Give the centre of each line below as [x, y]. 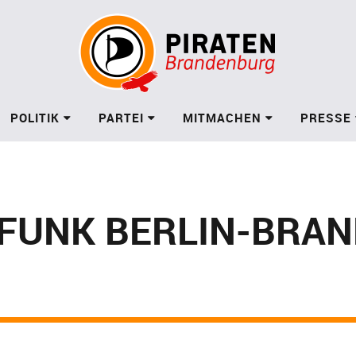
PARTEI [121, 118]
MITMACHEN [222, 118]
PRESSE [325, 118]
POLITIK [35, 118]
